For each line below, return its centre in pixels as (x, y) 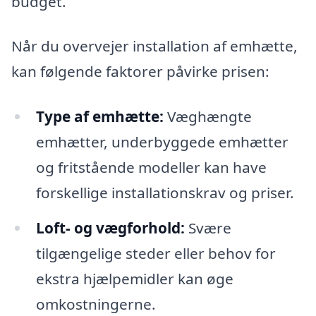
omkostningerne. (96, 304)
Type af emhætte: (99, 116)
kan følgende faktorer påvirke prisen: (140, 72)
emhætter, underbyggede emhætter (162, 141)
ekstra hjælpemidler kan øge (134, 278)
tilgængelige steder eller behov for (156, 253)
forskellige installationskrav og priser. (165, 192)
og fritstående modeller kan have (151, 167)
